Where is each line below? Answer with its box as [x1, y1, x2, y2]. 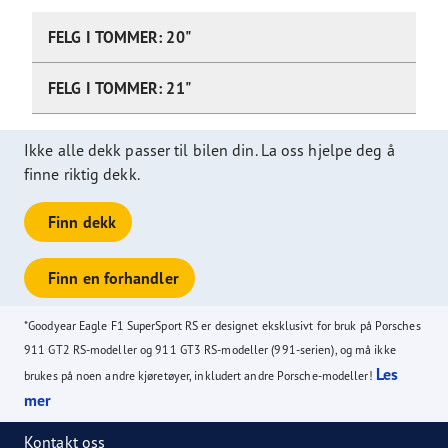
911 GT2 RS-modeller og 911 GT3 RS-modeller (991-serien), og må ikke [24, 342, 396, 358]
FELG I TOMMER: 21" [48, 78, 191, 99]
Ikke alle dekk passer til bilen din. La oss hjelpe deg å [24, 140, 395, 161]
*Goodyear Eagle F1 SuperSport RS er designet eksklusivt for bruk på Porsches [24, 318, 421, 334]
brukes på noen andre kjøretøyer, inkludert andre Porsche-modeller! [24, 368, 376, 384]
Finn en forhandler [48, 268, 179, 289]
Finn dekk [48, 212, 116, 233]
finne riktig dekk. [24, 164, 140, 185]
